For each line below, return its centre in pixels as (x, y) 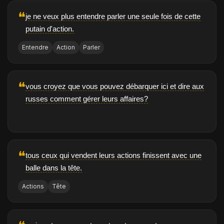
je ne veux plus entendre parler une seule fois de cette (113, 16)
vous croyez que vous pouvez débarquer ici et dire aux (115, 86)
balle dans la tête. (54, 168)
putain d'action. (50, 29)
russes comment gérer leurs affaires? (87, 99)
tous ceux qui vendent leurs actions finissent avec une (113, 155)
